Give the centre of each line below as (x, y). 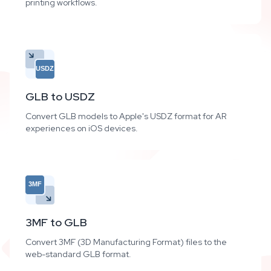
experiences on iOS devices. (82, 128)
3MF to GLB (56, 222)
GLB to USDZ (60, 96)
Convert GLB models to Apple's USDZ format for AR (126, 116)
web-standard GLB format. (78, 254)
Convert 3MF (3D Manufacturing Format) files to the (126, 242)
